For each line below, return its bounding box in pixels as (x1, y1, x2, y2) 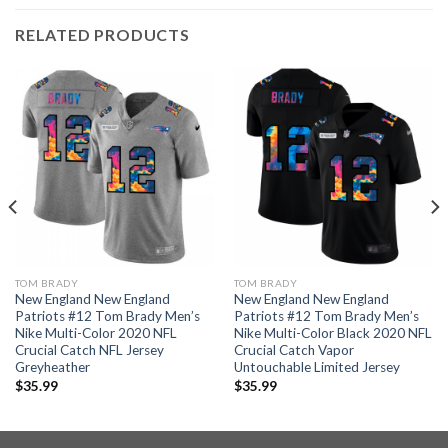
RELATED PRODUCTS (15, 24, 190, 44)
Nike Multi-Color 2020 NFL (14, 325, 177, 342)
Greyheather (14, 359, 90, 376)
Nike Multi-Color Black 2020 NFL (233, 325, 432, 342)
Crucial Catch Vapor (233, 342, 354, 359)
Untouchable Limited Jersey (233, 359, 400, 376)
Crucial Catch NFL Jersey (14, 342, 164, 359)
